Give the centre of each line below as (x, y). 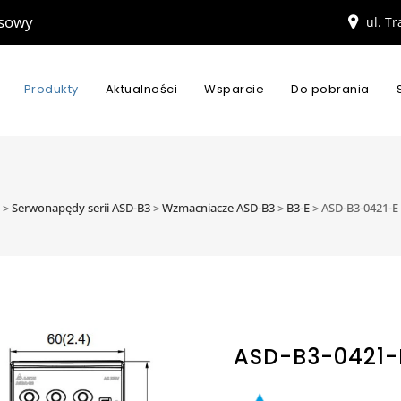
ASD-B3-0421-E (360, 208)
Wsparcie (234, 89)
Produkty (51, 89)
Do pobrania (330, 89)
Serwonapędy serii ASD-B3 (81, 208)
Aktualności (141, 89)
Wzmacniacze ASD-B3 (218, 208)
